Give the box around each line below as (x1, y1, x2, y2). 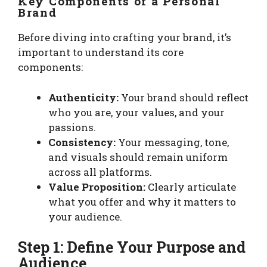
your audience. (48, 209, 122, 223)
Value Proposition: (48, 179, 145, 194)
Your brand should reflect (119, 90, 249, 104)
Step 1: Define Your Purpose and (18, 237, 246, 257)
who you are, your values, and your (48, 105, 225, 119)
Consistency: (48, 135, 116, 149)
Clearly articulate (145, 179, 236, 194)
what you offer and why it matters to (48, 194, 236, 209)
